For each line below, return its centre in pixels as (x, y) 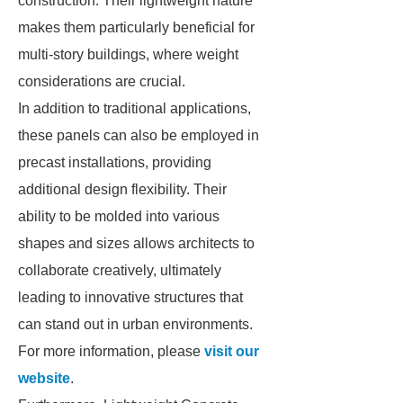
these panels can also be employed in (139, 135)
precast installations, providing (115, 162)
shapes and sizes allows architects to (136, 243)
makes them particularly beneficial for (136, 27)
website (44, 378)
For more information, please (111, 351)
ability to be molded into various (119, 216)
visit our (232, 351)
